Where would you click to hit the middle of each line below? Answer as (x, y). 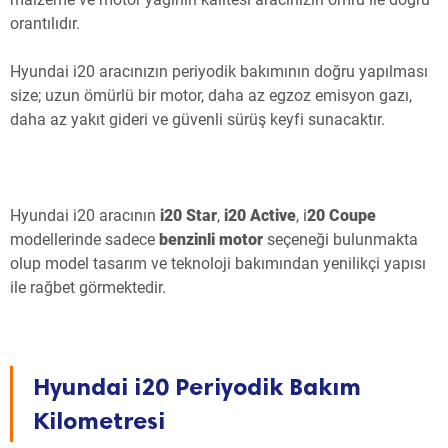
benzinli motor (211, 239)
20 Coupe (341, 215)
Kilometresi (99, 420)
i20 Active (258, 215)
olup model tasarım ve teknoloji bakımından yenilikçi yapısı (218, 263)
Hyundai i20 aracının (83, 215)
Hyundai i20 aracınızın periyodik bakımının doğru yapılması (219, 71)
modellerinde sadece (84, 239)
